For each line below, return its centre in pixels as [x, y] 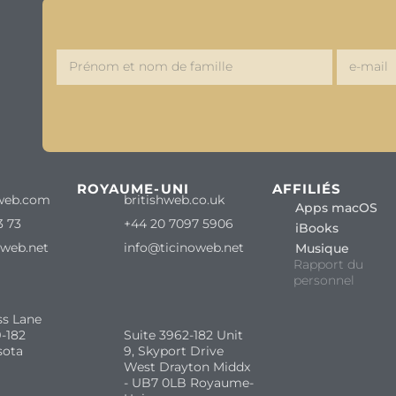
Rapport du [328, 264]
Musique [322, 248]
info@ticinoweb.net [183, 247]
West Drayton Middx [187, 366]
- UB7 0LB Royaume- [188, 382]
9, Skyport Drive [173, 350]
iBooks [316, 228]
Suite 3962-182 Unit [183, 335]
